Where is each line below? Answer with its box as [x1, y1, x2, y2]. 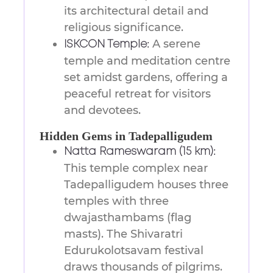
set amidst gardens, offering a [64, 71, 228, 85]
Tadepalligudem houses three [64, 178, 229, 192]
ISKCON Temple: [64, 40, 149, 50]
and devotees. [64, 104, 141, 118]
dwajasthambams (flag [64, 211, 191, 225]
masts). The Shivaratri [64, 227, 183, 241]
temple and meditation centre [64, 54, 230, 68]
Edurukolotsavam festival [64, 244, 204, 258]
